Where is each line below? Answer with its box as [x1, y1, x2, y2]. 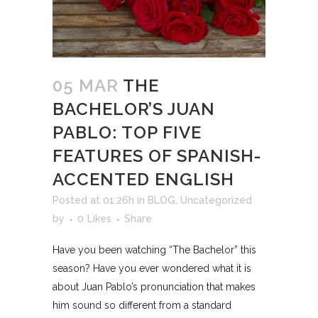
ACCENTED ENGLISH [53, 169, 234, 190]
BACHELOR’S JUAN [53, 99, 215, 120]
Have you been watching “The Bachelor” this [53, 244, 256, 256]
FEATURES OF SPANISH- [53, 146, 261, 167]
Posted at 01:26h [53, 194, 134, 207]
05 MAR [53, 75, 119, 97]
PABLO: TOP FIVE [53, 122, 202, 143]
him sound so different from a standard [53, 300, 231, 312]
